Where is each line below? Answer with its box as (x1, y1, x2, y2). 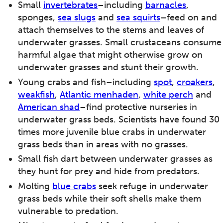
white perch (143, 89, 193, 100)
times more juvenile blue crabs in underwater (18, 126, 206, 137)
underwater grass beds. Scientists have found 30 (18, 113, 220, 125)
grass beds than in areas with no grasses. (18, 138, 188, 150)
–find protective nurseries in (80, 101, 197, 112)
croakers (177, 76, 213, 88)
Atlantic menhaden (60, 89, 138, 100)
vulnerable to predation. (18, 205, 118, 217)
